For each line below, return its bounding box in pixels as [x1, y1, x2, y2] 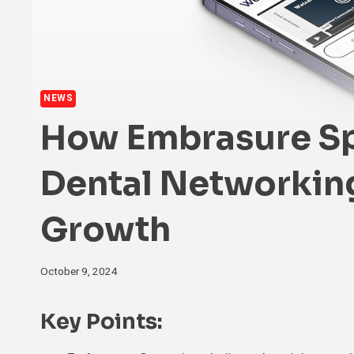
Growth [40, 209, 171, 251]
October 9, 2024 [40, 263, 118, 280]
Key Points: [40, 307, 163, 335]
